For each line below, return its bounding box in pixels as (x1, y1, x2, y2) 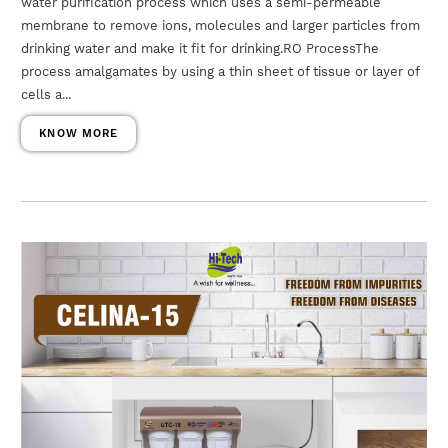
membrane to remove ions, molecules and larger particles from (21, 17, 421, 33)
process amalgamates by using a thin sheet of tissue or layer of (21, 63, 420, 79)
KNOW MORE (39, 126, 119, 140)
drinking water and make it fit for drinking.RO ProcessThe (21, 40, 380, 56)
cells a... (21, 86, 72, 102)
